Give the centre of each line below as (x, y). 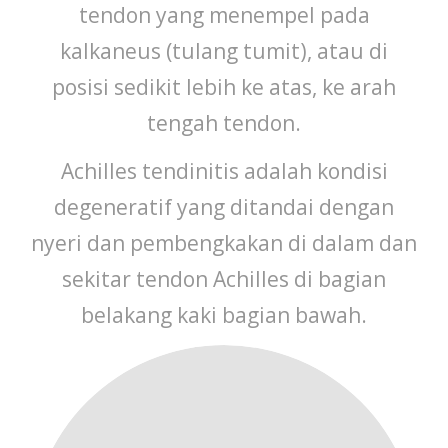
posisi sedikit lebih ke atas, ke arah (224, 86)
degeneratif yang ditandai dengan (224, 206)
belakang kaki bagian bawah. (224, 314)
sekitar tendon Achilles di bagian (224, 278)
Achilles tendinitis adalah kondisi (224, 170)
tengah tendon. (224, 122)
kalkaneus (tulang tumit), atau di (224, 50)
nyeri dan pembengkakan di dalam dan (224, 242)
